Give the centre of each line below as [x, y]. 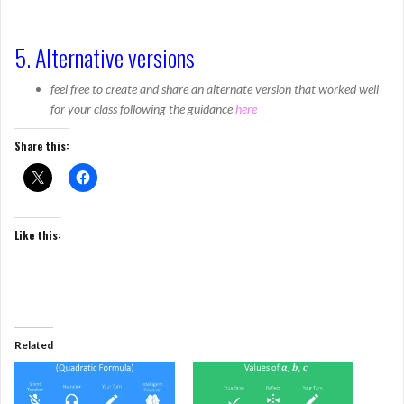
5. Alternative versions [105, 57]
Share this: [42, 146]
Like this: [38, 235]
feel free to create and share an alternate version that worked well [215, 89]
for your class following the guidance [143, 109]
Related [34, 345]
